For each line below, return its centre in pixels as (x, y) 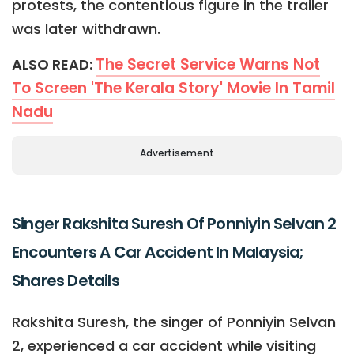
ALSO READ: (54, 64)
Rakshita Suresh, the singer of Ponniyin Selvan (174, 322)
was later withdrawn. (86, 28)
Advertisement (177, 153)
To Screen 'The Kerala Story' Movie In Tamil (173, 88)
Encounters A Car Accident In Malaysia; (158, 252)
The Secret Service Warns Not (208, 64)
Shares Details (66, 281)
